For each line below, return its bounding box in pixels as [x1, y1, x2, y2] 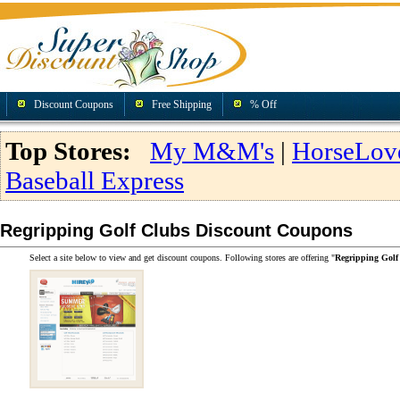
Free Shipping [152, 98, 212, 111]
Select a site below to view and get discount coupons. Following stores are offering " [29, 253, 335, 262]
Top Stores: [5, 137, 131, 165]
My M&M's [150, 137, 274, 165]
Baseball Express [5, 166, 184, 195]
